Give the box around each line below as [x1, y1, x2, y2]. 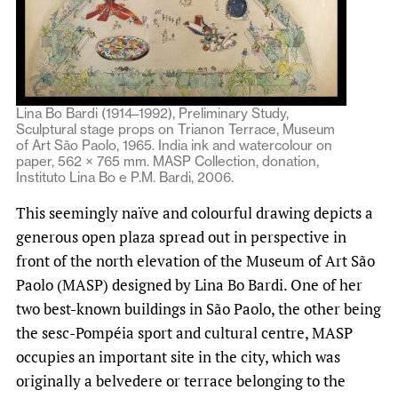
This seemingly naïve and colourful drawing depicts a [16, 202, 373, 223]
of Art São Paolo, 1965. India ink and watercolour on [16, 136, 332, 154]
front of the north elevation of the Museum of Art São [16, 250, 375, 271]
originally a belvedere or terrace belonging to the [16, 370, 346, 391]
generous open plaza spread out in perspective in [16, 226, 346, 247]
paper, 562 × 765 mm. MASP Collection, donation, [16, 152, 319, 170]
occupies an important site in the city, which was [16, 346, 340, 367]
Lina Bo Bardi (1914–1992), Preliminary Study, [16, 104, 289, 122]
